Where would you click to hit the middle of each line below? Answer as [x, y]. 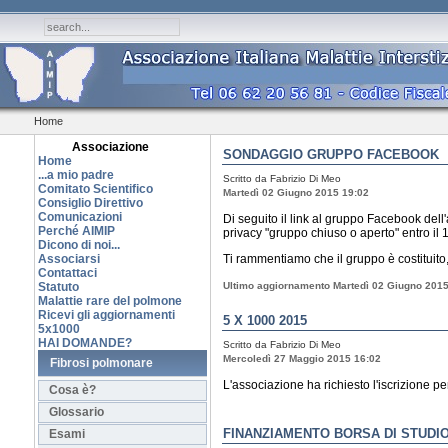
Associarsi [69, 259]
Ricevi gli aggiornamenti [106, 315]
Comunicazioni [80, 217]
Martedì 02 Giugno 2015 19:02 [296, 192]
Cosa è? [72, 390]
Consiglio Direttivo [90, 203]
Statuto [58, 287]
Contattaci [67, 273]
